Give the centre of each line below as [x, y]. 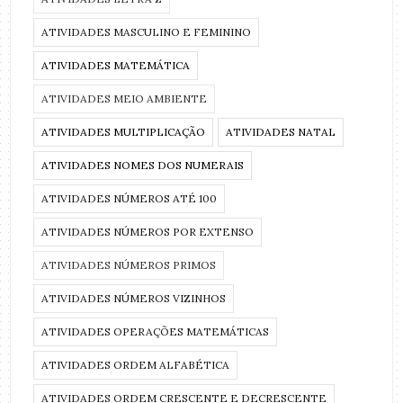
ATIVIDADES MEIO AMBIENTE [125, 99]
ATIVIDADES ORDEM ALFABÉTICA [136, 365]
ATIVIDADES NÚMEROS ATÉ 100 [130, 199]
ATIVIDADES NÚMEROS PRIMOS [129, 265]
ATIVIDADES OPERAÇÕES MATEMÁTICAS [156, 332]
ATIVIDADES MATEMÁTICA [116, 66]
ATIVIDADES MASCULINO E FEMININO [147, 32]
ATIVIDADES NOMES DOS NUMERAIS [143, 166]
